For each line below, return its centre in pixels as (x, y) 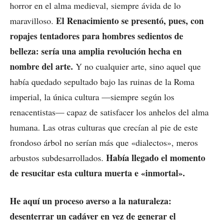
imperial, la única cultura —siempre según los (92, 97)
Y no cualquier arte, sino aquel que (137, 67)
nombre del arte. (41, 67)
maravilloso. (33, 21)
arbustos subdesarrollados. (58, 158)
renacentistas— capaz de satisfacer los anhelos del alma (109, 112)
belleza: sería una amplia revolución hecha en (96, 51)
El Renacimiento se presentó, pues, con (130, 21)
